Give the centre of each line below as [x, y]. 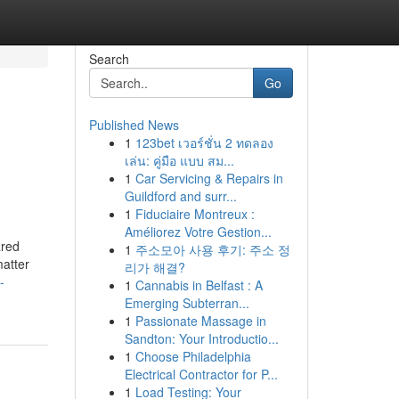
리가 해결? [155, 267]
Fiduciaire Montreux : [195, 214]
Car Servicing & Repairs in [209, 178]
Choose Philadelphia [193, 356]
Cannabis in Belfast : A [199, 285]
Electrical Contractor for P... [201, 374]
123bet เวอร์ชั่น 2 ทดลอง [204, 142]
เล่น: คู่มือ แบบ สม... [179, 160]
